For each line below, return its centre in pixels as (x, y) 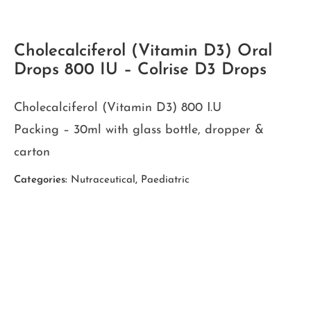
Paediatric (165, 180)
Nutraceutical (103, 180)
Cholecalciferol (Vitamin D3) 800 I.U (118, 108)
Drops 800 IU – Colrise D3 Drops (140, 70)
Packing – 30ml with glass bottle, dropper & (139, 130)
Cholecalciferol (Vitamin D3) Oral (143, 51)
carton (32, 152)
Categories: (41, 180)
